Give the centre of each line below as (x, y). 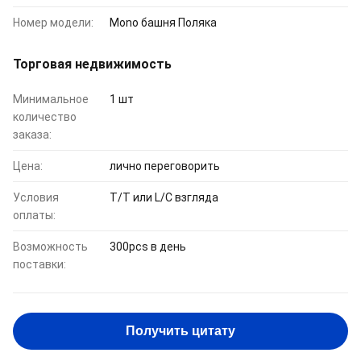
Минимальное (51, 99)
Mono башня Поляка (163, 23)
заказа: (32, 135)
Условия (36, 197)
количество (45, 117)
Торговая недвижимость (92, 64)
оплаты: (34, 215)
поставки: (39, 264)
